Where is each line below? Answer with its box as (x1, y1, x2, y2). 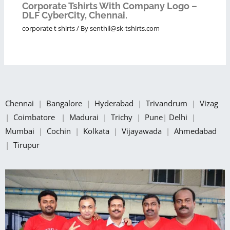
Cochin (47, 125, 73, 136)
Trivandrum (146, 98, 189, 108)
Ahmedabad (174, 125, 219, 136)
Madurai (69, 111, 101, 122)
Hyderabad (94, 98, 136, 108)
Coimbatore (13, 111, 59, 122)
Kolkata (83, 125, 111, 136)
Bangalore (46, 98, 82, 108)
